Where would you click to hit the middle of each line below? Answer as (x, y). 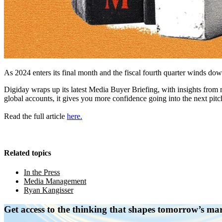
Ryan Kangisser (49, 190)
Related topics (28, 153)
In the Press (42, 172)
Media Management (55, 181)
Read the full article (35, 116)
